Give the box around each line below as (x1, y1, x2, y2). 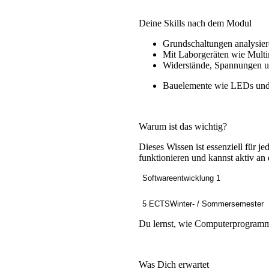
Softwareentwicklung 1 (142, 174, 220, 183)
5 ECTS (142, 199, 170, 209)
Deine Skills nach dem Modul (138, 18, 252, 29)
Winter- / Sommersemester (169, 199, 264, 209)
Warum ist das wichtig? (138, 121, 227, 132)
